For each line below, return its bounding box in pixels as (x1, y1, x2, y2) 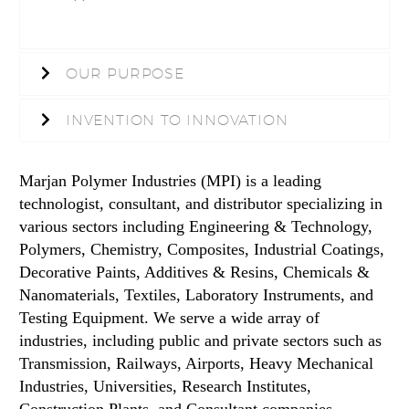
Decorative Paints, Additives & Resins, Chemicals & (19, 262, 370, 281)
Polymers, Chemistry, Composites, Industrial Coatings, (19, 239, 384, 258)
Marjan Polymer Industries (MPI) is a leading (19, 171, 321, 190)
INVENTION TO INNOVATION (66, 110, 288, 129)
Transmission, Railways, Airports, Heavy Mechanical (19, 353, 373, 372)
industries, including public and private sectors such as (19, 330, 382, 350)
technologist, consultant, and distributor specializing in (19, 194, 383, 213)
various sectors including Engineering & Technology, (19, 216, 372, 236)
